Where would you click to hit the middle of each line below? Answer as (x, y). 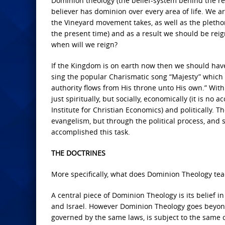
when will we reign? (84, 45)
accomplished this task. (91, 132)
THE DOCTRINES (78, 153)
